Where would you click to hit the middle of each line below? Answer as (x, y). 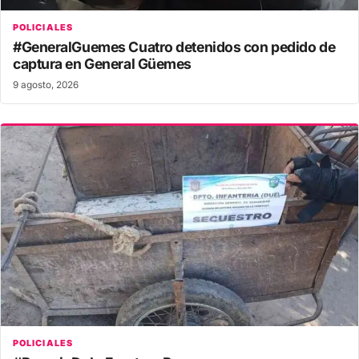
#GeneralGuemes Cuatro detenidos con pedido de (174, 46)
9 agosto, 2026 (46, 85)
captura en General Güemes (102, 63)
